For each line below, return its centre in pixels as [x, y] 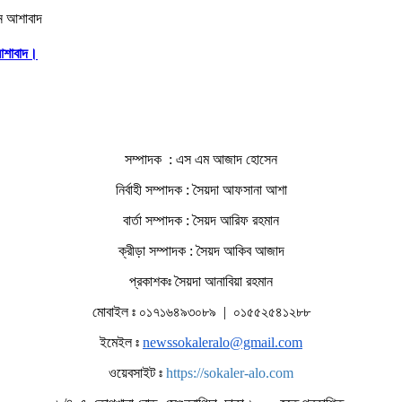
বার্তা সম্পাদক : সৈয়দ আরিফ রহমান [201, 220]
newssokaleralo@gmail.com [223, 342]
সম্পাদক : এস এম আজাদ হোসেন [201, 159]
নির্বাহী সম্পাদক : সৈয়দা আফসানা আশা [201, 189]
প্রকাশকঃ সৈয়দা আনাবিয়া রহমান [201, 281]
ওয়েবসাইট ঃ [137, 372]
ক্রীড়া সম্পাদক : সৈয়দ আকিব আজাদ [201, 250]
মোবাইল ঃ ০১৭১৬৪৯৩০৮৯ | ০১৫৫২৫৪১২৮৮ [201, 311]
